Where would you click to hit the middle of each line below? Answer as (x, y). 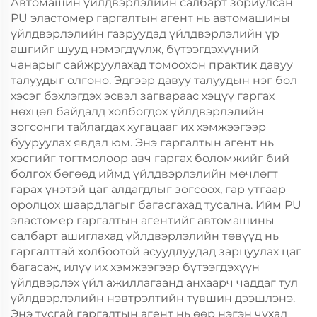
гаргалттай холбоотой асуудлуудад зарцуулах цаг (156, 252)
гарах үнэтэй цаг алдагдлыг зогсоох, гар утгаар (148, 189)
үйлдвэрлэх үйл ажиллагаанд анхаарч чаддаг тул (154, 283)
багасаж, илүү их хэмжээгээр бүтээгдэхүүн (135, 267)
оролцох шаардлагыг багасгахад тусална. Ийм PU (156, 205)
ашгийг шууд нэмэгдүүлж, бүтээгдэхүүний (135, 49)
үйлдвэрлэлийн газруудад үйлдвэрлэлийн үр (145, 34)
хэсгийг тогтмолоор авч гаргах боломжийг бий (150, 158)
